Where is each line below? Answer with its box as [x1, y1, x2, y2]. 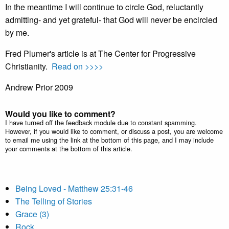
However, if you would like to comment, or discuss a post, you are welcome [5, 126, 223, 136]
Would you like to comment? [5, 108, 116, 120]
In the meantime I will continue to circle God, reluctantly [5, 1, 203, 13]
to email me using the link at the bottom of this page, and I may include [5, 135, 214, 145]
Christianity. [5, 60, 52, 72]
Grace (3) [15, 208, 49, 220]
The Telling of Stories [15, 195, 92, 207]
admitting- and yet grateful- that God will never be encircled [5, 14, 217, 26]
